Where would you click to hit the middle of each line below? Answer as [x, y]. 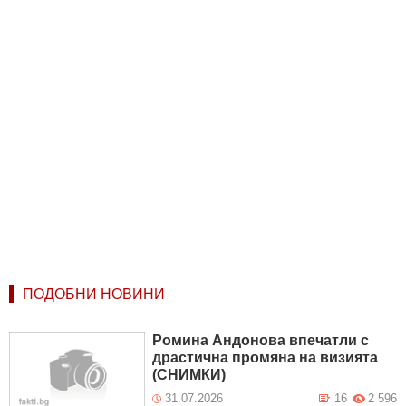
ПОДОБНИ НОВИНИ [94, 295]
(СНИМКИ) [189, 375]
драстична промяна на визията [266, 358]
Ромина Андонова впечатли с [261, 341]
